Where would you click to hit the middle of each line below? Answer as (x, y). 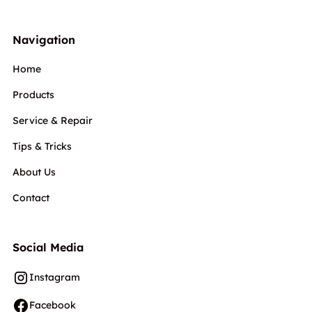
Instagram (54, 278)
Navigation (44, 39)
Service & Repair (52, 120)
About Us (34, 172)
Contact (31, 197)
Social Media (48, 247)
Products (33, 94)
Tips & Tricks (42, 146)
